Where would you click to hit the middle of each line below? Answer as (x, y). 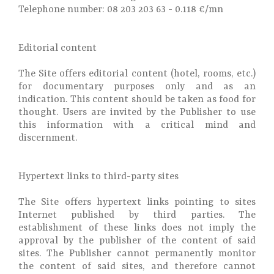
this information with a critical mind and (137, 125)
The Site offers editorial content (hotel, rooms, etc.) (137, 74)
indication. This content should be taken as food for (137, 100)
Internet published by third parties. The (137, 215)
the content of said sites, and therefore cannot (137, 267)
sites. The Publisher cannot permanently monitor (137, 254)
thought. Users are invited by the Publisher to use (137, 113)
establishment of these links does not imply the (137, 228)
